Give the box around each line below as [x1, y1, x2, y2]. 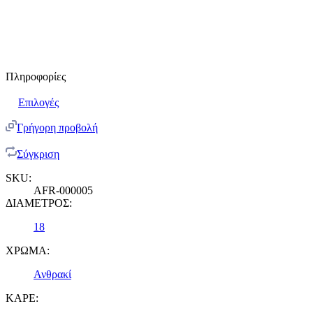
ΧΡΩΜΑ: [6, 245, 50, 257]
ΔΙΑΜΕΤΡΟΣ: [6, 197, 72, 210]
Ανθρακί [34, 268, 71, 281]
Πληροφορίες [6, 71, 66, 83]
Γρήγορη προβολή [17, 122, 98, 134]
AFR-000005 [34, 184, 93, 197]
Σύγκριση [17, 148, 59, 161]
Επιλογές [18, 96, 59, 109]
